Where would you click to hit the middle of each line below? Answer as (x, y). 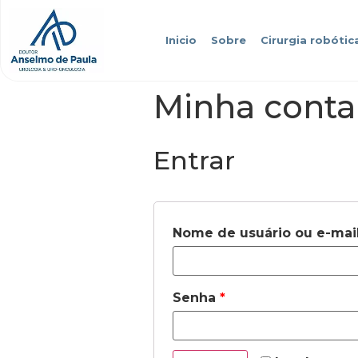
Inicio (181, 40)
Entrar (194, 160)
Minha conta (255, 106)
